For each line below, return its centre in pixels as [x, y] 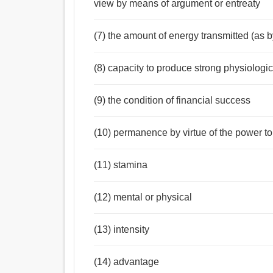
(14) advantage [127, 262]
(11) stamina [121, 165]
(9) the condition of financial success [172, 101]
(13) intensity [122, 230]
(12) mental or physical [143, 197]
